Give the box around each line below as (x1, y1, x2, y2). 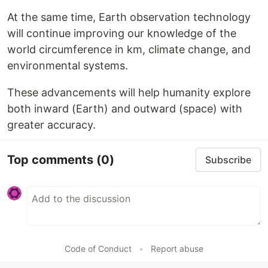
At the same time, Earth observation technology (7, 11, 251, 23)
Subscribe (205, 154, 251, 166)
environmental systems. (7, 59, 128, 72)
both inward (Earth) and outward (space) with (7, 102, 242, 115)
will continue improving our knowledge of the (7, 27, 236, 39)
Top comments (7, 152, 96, 167)
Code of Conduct (65, 243, 132, 254)
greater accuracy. (7, 118, 96, 131)
